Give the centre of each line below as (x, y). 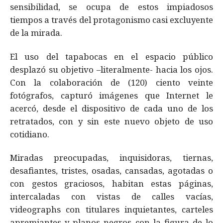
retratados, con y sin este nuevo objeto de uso (111, 121)
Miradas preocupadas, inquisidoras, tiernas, (111, 158)
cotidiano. (32, 134)
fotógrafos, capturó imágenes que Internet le (111, 95)
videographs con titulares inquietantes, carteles (111, 210)
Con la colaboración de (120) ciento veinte (111, 82)
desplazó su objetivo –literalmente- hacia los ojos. (111, 69)
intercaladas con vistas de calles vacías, (111, 197)
